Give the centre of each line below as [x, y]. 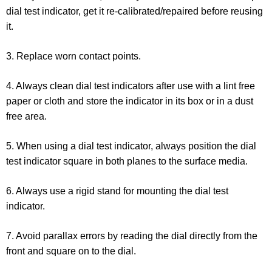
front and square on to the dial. [71, 251]
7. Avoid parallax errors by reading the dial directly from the [132, 236]
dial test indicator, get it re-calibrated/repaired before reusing [134, 12]
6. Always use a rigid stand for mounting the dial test [117, 191]
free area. [26, 117]
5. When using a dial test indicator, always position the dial [131, 146]
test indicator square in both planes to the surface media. [127, 161]
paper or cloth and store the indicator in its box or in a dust [130, 101]
